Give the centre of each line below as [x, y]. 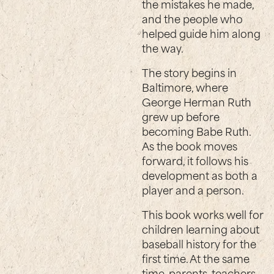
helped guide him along [202, 33]
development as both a [200, 175]
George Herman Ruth [197, 101]
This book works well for [203, 214]
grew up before [181, 116]
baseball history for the [199, 243]
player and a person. [193, 189]
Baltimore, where [185, 87]
